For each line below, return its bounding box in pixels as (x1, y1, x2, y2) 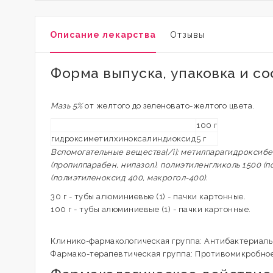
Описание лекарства (50, 30, 156, 40)
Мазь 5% (51, 101, 83, 110)
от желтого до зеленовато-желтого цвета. (82, 101, 255, 110)
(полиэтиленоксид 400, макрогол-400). (51, 173, 207, 182)
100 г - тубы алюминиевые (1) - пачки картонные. (51, 205, 251, 214)
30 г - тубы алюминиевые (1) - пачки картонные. (51, 192, 246, 201)
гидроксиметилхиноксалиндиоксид (51, 134, 196, 143)
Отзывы (170, 30, 205, 40)
